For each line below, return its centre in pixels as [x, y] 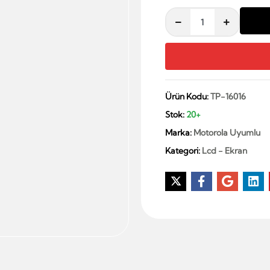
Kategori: [183, 151]
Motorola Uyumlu [227, 133]
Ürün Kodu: [187, 96]
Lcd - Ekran [224, 151]
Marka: [179, 133]
